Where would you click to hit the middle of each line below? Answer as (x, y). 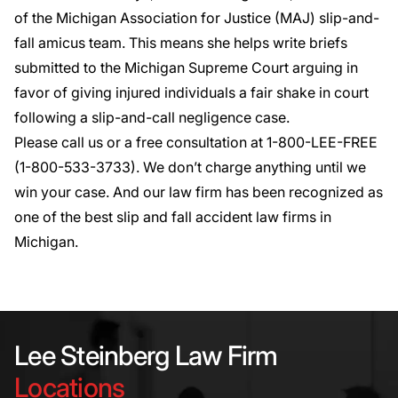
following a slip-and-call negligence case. (152, 117)
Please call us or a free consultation (131, 142)
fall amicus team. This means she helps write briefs (181, 43)
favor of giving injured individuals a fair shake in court (191, 92)
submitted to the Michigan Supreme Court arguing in (186, 68)
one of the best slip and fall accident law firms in (173, 217)
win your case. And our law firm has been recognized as (199, 192)
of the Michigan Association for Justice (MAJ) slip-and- (197, 18)
